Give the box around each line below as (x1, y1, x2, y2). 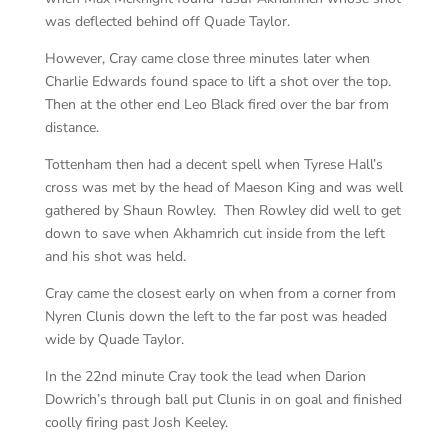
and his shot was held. (44, 246, 186, 266)
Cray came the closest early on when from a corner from (44, 283, 396, 303)
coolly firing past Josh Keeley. (44, 412, 228, 432)
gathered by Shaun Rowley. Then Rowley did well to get (44, 200, 401, 220)
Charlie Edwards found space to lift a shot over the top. (44, 71, 395, 91)
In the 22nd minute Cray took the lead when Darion (44, 366, 366, 386)
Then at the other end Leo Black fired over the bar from (44, 94, 389, 114)
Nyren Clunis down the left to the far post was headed (44, 306, 387, 326)
